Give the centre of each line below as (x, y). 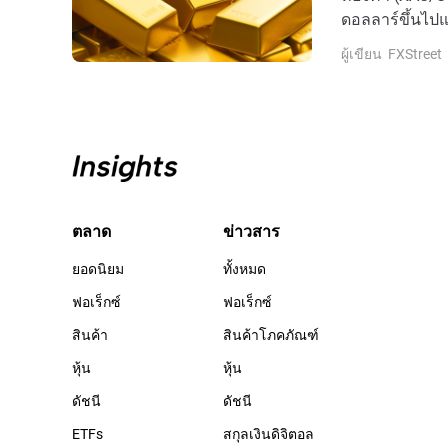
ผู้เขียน (361, 54)
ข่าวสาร (252, 230)
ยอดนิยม (98, 268)
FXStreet (415, 54)
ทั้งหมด (245, 268)
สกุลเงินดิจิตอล (269, 433)
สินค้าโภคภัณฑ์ (271, 334)
